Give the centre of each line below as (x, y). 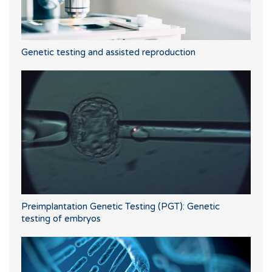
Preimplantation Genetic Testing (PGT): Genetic (121, 207)
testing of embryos (61, 219)
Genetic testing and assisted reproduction (108, 53)
